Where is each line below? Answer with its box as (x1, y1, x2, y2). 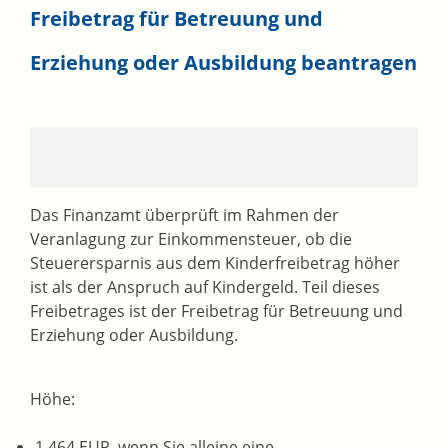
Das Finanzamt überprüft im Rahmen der (30, 204, 339, 227)
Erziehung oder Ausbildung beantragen (30, 49, 417, 77)
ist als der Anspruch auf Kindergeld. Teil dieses (30, 276, 380, 299)
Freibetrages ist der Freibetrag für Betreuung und (30, 300, 403, 323)
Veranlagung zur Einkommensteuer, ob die (30, 228, 352, 251)
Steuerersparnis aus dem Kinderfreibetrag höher (30, 252, 400, 275)
